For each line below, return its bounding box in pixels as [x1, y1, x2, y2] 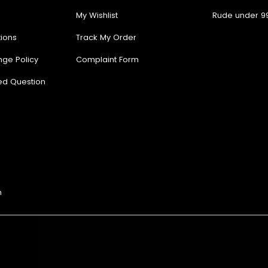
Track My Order [76, 31, 137, 43]
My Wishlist [76, 9, 118, 21]
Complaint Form [76, 53, 139, 65]
